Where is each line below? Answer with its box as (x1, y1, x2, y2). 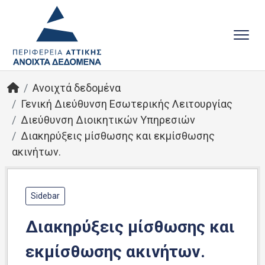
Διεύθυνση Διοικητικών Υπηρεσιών (21, 114, 195, 126)
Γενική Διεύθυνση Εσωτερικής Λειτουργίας (21, 98, 232, 110)
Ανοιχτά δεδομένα (33, 82, 121, 94)
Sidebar (31, 191, 60, 201)
